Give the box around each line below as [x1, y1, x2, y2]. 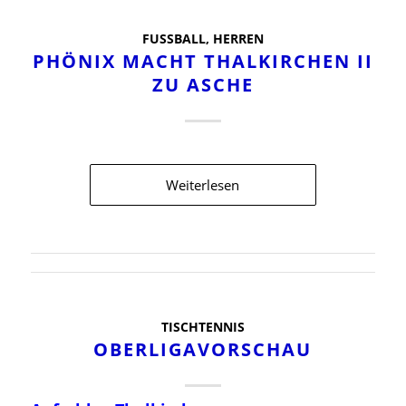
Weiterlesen [166, 175, 240, 194]
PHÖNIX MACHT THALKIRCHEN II [32, 48, 373, 73]
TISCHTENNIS [160, 318, 245, 335]
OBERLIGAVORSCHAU [93, 336, 313, 362]
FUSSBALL [141, 30, 198, 47]
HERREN [212, 30, 264, 47]
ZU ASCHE [151, 72, 254, 97]
